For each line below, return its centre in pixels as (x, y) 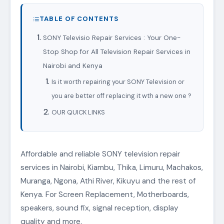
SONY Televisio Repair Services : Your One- (111, 38)
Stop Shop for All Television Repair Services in (116, 52)
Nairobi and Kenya (72, 66)
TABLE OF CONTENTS (79, 19)
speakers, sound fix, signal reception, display (99, 208)
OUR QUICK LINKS (78, 112)
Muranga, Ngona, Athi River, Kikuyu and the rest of (108, 181)
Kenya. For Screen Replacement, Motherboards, (105, 195)
